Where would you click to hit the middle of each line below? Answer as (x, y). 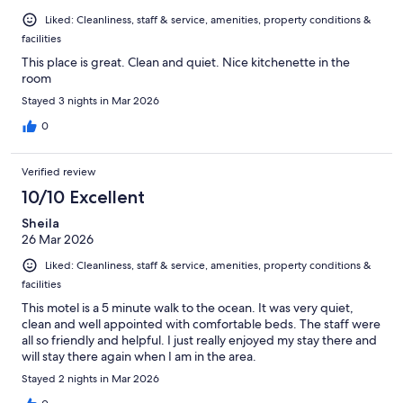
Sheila (40, 224)
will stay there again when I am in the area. (139, 357)
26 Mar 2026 (58, 240)
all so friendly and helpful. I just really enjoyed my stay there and (199, 340)
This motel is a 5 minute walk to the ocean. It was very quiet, (188, 308)
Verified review (59, 172)
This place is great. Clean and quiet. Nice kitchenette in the (186, 63)
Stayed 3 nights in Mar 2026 (90, 101)
